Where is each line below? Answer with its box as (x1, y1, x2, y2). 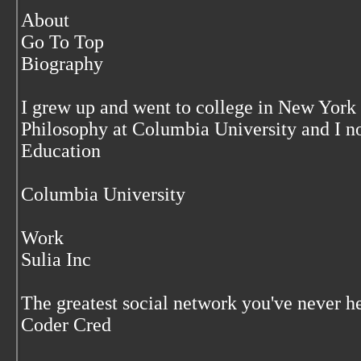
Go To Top (21, 31, 104, 52)
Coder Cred (21, 314, 111, 335)
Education (21, 140, 101, 161)
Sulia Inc (21, 249, 91, 270)
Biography (21, 53, 103, 74)
